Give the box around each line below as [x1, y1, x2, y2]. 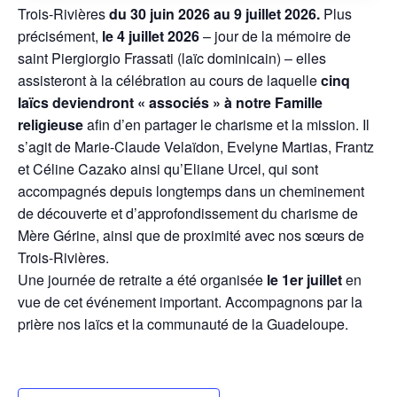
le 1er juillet [267, 269, 342, 290]
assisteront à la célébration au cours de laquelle [18, 70, 321, 90]
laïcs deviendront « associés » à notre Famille [18, 92, 323, 113]
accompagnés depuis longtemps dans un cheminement [18, 181, 364, 201]
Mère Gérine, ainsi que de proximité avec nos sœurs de [18, 225, 364, 245]
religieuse [18, 114, 83, 135]
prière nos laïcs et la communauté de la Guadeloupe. [18, 314, 348, 334]
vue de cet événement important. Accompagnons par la [18, 292, 362, 312]
